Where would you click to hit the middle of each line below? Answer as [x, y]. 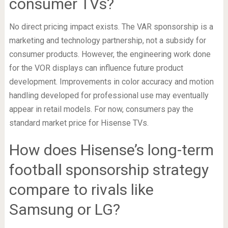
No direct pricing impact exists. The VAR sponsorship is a [111, 26]
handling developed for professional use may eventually [109, 95]
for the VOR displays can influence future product [96, 68]
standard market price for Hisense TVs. [79, 123]
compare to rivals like [81, 189]
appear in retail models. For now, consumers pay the [101, 109]
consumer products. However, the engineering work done [110, 54]
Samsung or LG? [64, 209]
